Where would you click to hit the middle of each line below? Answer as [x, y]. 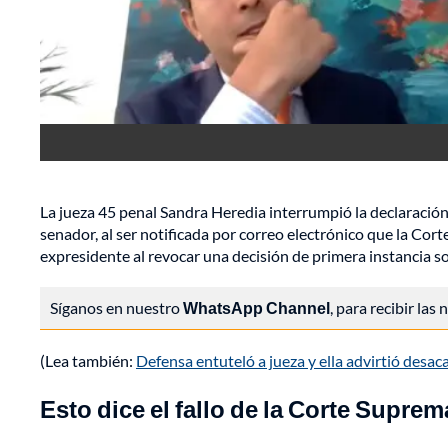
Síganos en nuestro [116, 308]
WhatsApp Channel [256, 308]
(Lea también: [88, 361]
